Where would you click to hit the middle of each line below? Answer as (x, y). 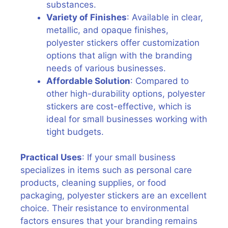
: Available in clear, (165, 17)
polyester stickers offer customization (123, 42)
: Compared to (160, 81)
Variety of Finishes (87, 17)
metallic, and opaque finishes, (107, 30)
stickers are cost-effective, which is (119, 106)
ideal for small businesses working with (127, 119)
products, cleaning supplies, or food (93, 183)
